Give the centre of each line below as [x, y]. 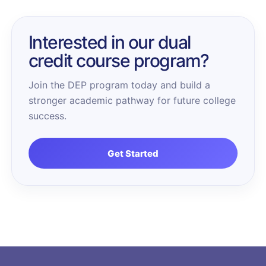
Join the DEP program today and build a [119, 85]
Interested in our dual [109, 42]
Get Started [133, 153]
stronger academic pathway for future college [132, 100]
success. [47, 116]
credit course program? [118, 61]
